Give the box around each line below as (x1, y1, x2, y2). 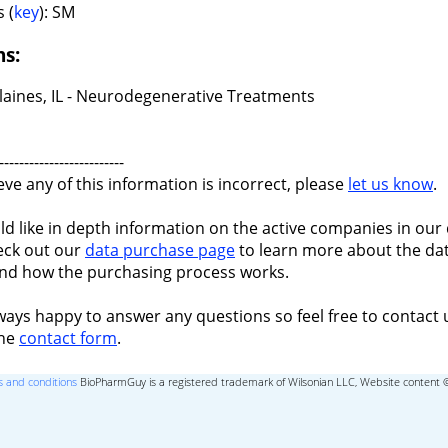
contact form (19, 327, 117, 350)
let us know (348, 173, 433, 196)
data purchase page (85, 239, 235, 262)
